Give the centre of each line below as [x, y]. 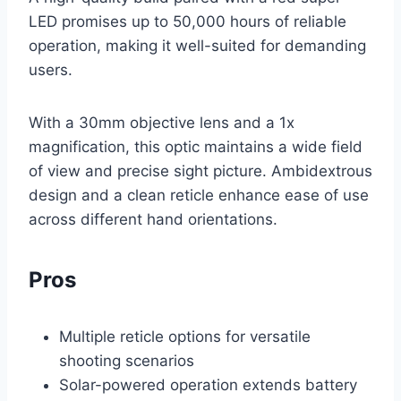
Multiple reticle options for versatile [185, 337]
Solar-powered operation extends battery [208, 385]
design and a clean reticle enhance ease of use [199, 196]
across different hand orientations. [153, 220]
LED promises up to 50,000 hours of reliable [188, 22]
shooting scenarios [127, 361]
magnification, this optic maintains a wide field [196, 147]
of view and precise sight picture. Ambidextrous [200, 171]
